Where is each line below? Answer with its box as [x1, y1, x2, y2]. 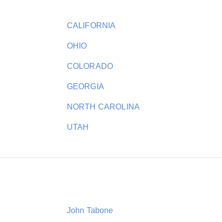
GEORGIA [66, 82, 104, 91]
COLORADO [66, 62, 113, 70]
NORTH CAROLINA [66, 103, 140, 111]
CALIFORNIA [66, 21, 116, 30]
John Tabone [66, 206, 113, 215]
